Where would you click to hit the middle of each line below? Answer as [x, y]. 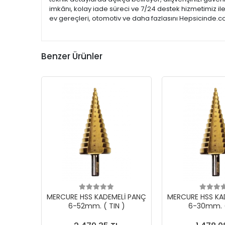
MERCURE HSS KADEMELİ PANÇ [96, 197]
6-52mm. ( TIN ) [96, 206]
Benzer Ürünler [72, 56]
